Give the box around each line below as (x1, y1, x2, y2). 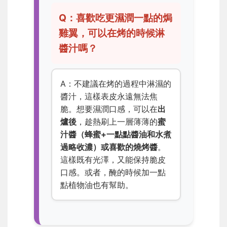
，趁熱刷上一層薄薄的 (77, 117, 158, 127)
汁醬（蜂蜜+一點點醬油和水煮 (60, 129, 171, 140)
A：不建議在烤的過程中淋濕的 (60, 79, 171, 89)
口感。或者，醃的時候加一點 (60, 167, 166, 178)
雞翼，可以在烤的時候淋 (59, 27, 165, 40)
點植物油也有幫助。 (60, 180, 133, 191)
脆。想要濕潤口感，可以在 (60, 104, 158, 115)
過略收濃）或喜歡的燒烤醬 (60, 142, 158, 153)
